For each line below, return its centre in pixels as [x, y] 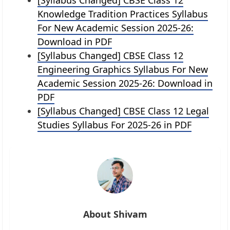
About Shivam [115, 214]
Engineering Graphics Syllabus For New [123, 69]
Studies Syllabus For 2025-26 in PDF [115, 124]
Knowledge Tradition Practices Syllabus [123, 14]
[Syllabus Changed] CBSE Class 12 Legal [123, 111]
